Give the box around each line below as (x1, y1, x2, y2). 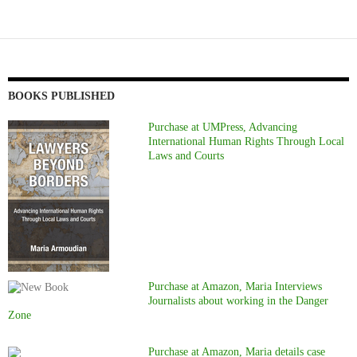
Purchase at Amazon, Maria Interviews (148, 280, 323, 293)
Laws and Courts (148, 150, 225, 163)
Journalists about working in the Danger (148, 295, 329, 308)
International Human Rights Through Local (148, 135, 345, 148)
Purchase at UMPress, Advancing (148, 121, 298, 134)
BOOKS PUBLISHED (8, 90, 115, 103)
